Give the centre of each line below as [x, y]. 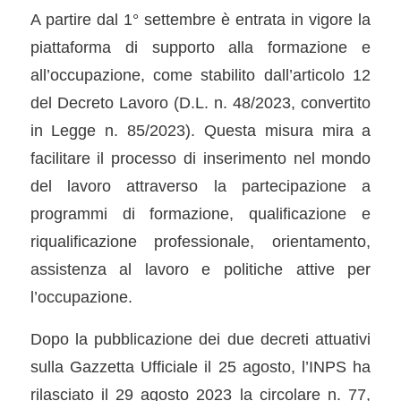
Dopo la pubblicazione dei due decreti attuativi [200, 338]
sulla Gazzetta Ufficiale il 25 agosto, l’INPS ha [200, 366]
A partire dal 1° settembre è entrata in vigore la [200, 20]
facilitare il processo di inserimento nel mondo [200, 158]
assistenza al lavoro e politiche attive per [200, 269]
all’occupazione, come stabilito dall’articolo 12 [200, 75]
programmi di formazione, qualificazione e [200, 214]
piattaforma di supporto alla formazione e [200, 47]
